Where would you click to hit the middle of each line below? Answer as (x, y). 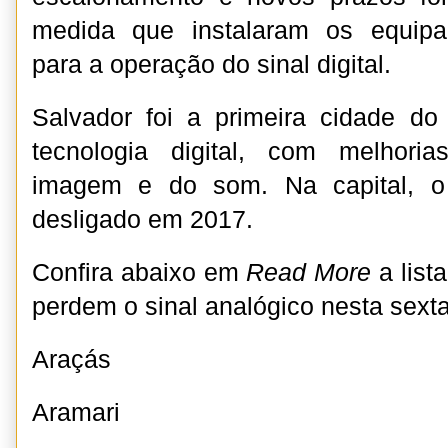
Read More (309, 272)
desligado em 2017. (142, 219)
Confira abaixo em (139, 272)
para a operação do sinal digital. (211, 64)
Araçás (71, 359)
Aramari (76, 412)
